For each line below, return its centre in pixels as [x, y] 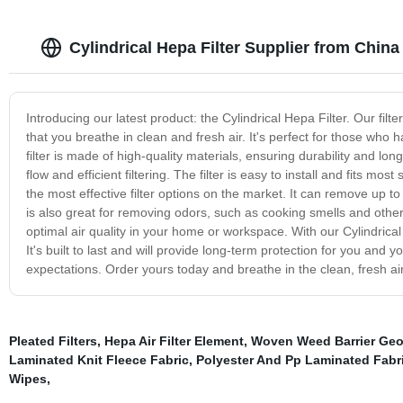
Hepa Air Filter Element [174, 340]
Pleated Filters [53, 340]
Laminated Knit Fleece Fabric [99, 359]
